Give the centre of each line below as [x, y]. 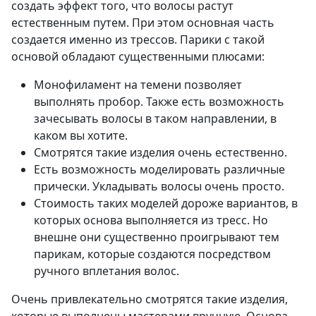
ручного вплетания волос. [107, 271]
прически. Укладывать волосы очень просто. [159, 187]
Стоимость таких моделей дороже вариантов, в [166, 203]
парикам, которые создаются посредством [152, 254]
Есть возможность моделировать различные [159, 170]
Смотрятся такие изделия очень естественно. [160, 153]
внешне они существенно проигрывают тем [157, 237]
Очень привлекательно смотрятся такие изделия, [150, 299]
